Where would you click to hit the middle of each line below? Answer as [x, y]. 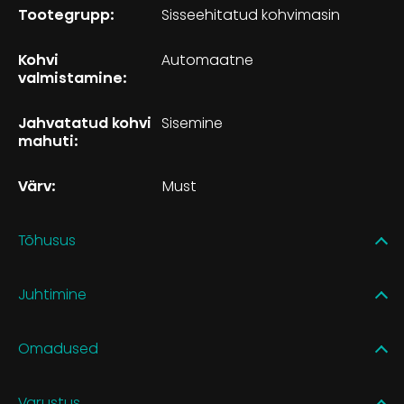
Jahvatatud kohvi [85, 123]
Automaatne [210, 60]
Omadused [58, 348]
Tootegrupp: [66, 14]
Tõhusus [47, 240]
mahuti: [48, 141]
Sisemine [194, 123]
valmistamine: [73, 78]
